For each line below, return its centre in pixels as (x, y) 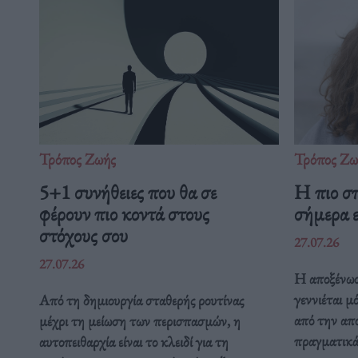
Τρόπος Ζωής (77, 159)
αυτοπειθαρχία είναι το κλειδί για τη (133, 341)
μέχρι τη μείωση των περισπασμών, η (139, 320)
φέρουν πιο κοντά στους (124, 213)
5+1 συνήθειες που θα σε (127, 191)
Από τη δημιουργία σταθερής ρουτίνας (141, 300)
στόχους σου (83, 235)
